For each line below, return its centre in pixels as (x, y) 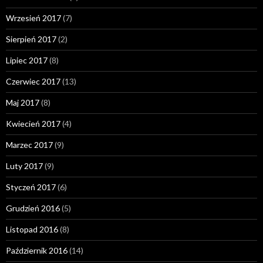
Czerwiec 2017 (33, 81)
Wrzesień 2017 (33, 18)
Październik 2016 (37, 250)
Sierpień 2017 (31, 39)
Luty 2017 (24, 166)
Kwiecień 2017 (33, 123)
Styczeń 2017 (31, 187)
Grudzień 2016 (33, 208)
